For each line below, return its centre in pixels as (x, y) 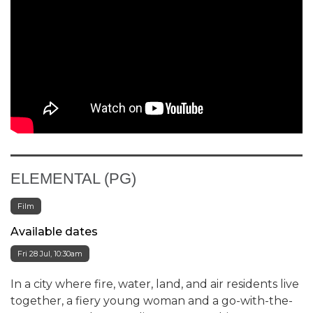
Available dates (54, 231)
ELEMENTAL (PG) (73, 178)
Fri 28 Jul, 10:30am (50, 253)
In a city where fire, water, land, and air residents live (155, 284)
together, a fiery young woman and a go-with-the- (152, 300)
